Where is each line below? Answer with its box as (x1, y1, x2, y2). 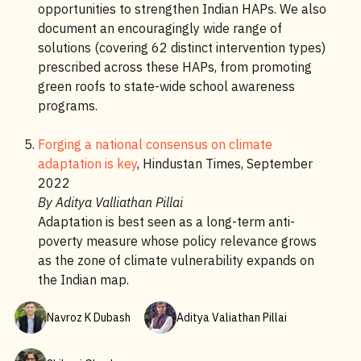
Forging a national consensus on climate (37, 136, 272, 152)
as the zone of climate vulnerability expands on (37, 252, 314, 268)
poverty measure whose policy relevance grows (37, 233, 317, 249)
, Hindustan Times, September (136, 156, 313, 172)
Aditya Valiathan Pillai (176, 310, 287, 325)
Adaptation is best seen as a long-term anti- (37, 214, 295, 230)
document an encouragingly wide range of (37, 20, 282, 36)
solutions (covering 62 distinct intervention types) (37, 39, 326, 56)
